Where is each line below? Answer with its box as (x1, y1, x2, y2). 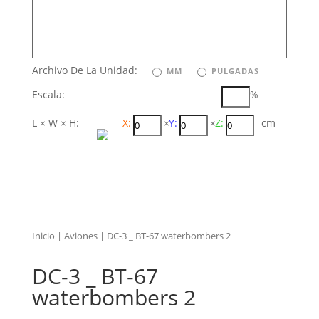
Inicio (31, 229, 55, 242)
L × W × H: (31, 116, 79, 130)
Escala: (31, 88, 65, 101)
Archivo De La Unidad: (31, 63, 149, 77)
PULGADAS (211, 66, 259, 76)
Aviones (63, 229, 98, 242)
